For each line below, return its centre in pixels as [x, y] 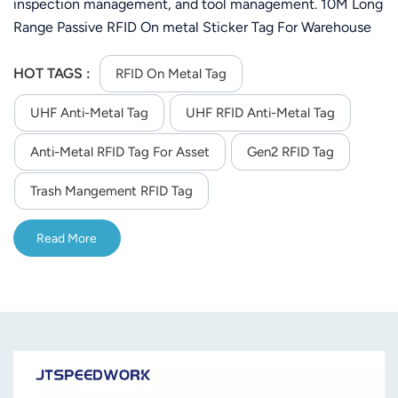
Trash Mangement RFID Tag [111, 191]
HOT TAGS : [54, 74]
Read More [67, 238]
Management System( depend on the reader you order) [188, 50]
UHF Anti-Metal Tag [89, 113]
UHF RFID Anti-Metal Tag [260, 113]
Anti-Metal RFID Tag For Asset [120, 152]
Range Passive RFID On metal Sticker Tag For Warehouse [192, 27]
